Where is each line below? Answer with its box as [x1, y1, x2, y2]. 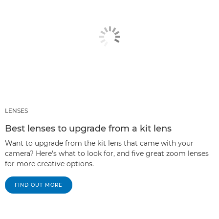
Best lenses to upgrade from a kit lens [5, 123, 172, 134]
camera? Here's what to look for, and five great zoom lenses [5, 149, 209, 158]
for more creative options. [5, 159, 94, 168]
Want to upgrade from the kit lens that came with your [5, 139, 194, 148]
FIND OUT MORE [15, 182, 63, 188]
